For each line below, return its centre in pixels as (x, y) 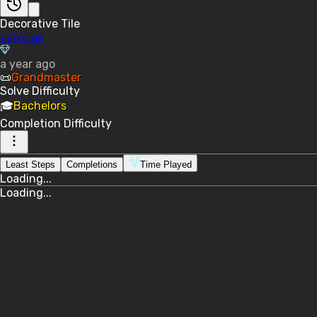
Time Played (166, 164)
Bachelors (40, 105)
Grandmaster (46, 77)
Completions (92, 164)
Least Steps (30, 164)
